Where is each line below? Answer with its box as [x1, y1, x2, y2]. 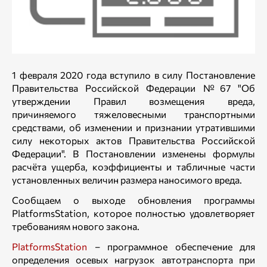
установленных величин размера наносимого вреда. [12, 174, 242, 185]
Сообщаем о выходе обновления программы [12, 194, 255, 206]
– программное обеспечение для [87, 241, 255, 252]
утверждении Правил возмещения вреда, [12, 95, 255, 107]
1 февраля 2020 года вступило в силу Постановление [12, 69, 255, 80]
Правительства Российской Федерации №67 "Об [12, 82, 255, 94]
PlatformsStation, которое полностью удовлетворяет [12, 207, 255, 219]
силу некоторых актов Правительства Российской [12, 135, 255, 146]
